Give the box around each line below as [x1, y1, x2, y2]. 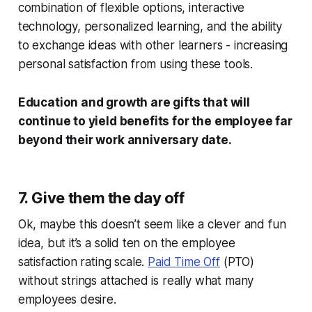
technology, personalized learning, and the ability [17, 19, 283, 33]
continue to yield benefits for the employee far [17, 114, 292, 128]
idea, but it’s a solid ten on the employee [17, 235, 235, 250]
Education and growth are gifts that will [17, 95, 250, 109]
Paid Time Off [148, 254, 220, 269]
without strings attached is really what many [17, 273, 254, 288]
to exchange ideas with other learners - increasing [17, 38, 288, 52]
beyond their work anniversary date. [17, 132, 235, 147]
